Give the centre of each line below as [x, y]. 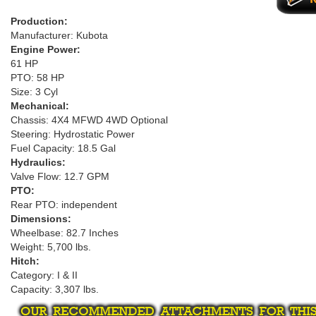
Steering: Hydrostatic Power [73, 134]
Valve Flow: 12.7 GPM [60, 176]
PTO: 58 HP [37, 78]
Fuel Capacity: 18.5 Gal [63, 148]
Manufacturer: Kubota [59, 35]
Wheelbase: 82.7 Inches [65, 233]
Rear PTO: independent [64, 205]
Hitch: [25, 261]
